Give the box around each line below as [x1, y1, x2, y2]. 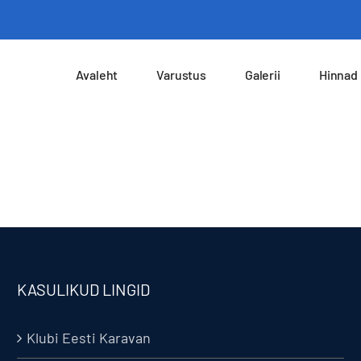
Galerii [244, 66, 280, 82]
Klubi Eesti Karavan [26, 329, 151, 346]
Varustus [156, 66, 206, 82]
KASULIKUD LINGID [16, 280, 150, 299]
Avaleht [76, 66, 118, 82]
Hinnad [318, 66, 358, 82]
